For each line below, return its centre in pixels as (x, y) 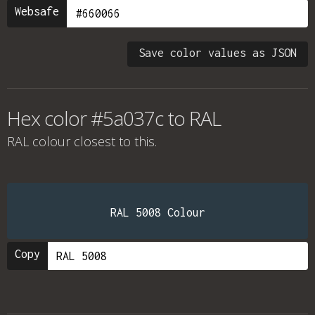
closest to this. (114, 141)
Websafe (37, 11)
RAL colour (39, 141)
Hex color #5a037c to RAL (114, 118)
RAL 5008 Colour (157, 212)
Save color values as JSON (218, 53)
